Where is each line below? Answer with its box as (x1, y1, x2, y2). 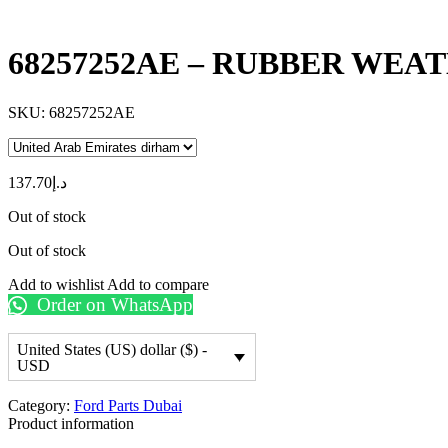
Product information (8, 415, 134, 433)
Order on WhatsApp (31, 293, 193, 315)
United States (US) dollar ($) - (17, 340, 207, 358)
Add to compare (107, 275, 209, 293)
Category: (8, 397, 74, 415)
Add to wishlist (8, 275, 107, 293)
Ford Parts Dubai (74, 397, 182, 415)
